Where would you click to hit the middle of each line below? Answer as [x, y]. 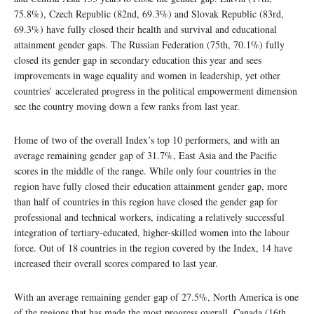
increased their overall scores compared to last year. [116, 264]
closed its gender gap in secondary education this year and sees [138, 60]
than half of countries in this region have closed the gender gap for [146, 202]
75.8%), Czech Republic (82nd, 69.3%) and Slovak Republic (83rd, [149, 14]
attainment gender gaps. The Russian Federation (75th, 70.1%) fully [149, 45]
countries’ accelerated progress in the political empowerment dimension [156, 91]
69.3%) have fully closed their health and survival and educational [145, 29]
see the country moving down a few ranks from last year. [127, 107]
